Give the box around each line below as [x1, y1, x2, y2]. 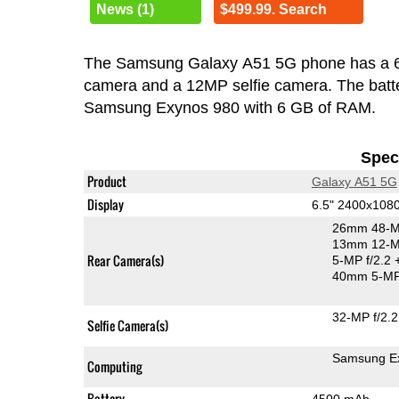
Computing [86, 356, 142, 376]
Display [86, 194, 124, 214]
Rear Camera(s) [86, 250, 164, 270]
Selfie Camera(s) [86, 315, 168, 335]
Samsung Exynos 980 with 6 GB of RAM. [83, 98, 376, 117]
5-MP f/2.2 [331, 252, 395, 267]
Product [86, 171, 126, 191]
